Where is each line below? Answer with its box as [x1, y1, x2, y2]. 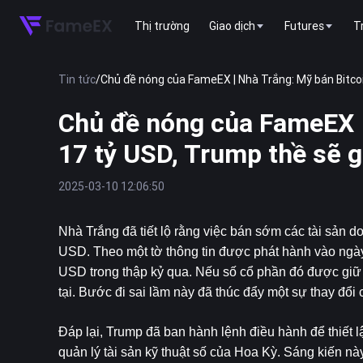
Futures [284, 18, 324, 33]
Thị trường [135, 18, 190, 33]
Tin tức [58, 72, 96, 87]
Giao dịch [209, 18, 255, 33]
